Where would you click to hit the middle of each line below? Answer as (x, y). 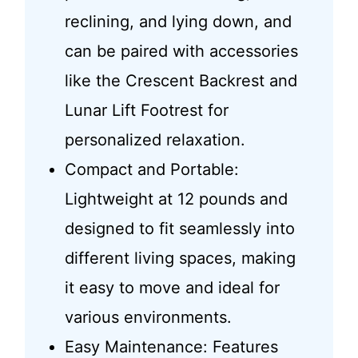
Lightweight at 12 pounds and (176, 199)
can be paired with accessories (181, 52)
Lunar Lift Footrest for (146, 111)
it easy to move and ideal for (172, 288)
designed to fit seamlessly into (179, 229)
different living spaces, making (180, 259)
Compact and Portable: (151, 170)
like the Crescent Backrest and (181, 81)
